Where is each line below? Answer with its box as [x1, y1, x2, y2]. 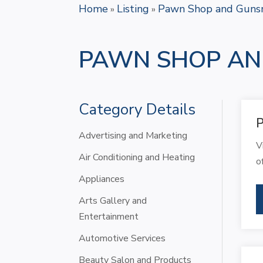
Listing [117, 1, 150, 16]
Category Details [79, 99, 196, 120]
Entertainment [79, 210, 139, 223]
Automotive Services [79, 231, 166, 245]
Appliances [79, 172, 125, 186]
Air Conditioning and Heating [79, 150, 195, 164]
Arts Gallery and [79, 194, 147, 207]
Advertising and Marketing [79, 129, 188, 142]
